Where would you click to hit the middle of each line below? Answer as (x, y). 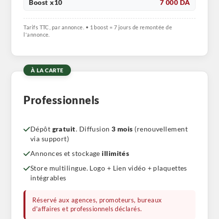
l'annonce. (37, 35)
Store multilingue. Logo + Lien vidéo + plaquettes (109, 168)
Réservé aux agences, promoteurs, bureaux (97, 200)
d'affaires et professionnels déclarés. (87, 209)
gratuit (64, 129)
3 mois (122, 129)
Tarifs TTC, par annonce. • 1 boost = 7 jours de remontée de (98, 27)
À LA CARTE (47, 70)
